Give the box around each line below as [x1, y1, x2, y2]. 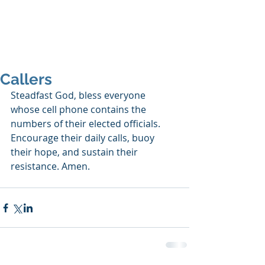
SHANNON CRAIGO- [12, 21, 130, 34]
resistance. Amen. [11, 160, 90, 173]
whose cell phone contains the [11, 103, 148, 116]
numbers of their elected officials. [11, 117, 163, 130]
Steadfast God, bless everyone [11, 89, 148, 102]
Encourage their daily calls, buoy [11, 131, 157, 144]
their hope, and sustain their [11, 146, 140, 159]
